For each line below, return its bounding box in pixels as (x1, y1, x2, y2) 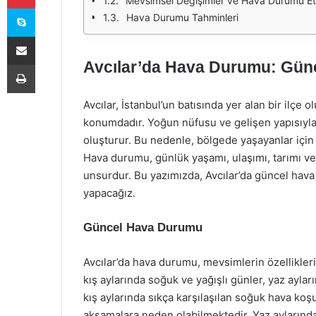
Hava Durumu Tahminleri (126, 11, 238, 23)
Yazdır (35, 59, 61, 70)
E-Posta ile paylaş (35, 30, 62, 42)
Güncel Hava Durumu (83, 221, 202, 234)
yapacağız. (83, 186, 135, 200)
